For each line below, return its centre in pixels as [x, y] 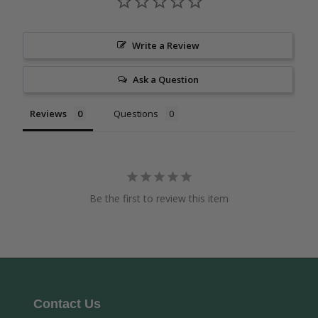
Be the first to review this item [159, 198]
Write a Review [165, 45]
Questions [136, 113]
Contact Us [67, 303]
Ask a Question [165, 79]
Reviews [48, 113]
